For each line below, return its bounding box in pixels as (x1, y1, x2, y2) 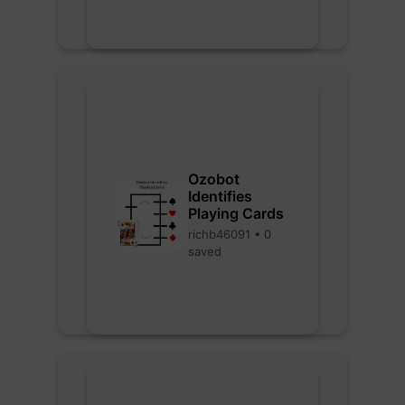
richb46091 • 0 (188, 226, 271, 241)
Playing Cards (188, 203, 284, 222)
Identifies (188, 186, 252, 205)
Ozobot (188, 169, 240, 188)
